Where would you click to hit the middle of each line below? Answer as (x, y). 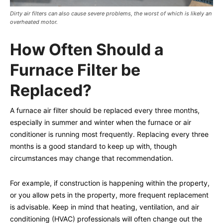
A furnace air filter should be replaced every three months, (105, 110)
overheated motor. (34, 22)
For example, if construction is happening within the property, (110, 183)
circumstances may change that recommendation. (92, 158)
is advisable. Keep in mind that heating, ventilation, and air (105, 207)
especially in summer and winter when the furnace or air (101, 122)
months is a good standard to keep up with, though (93, 146)
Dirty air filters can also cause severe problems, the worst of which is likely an (111, 13)
